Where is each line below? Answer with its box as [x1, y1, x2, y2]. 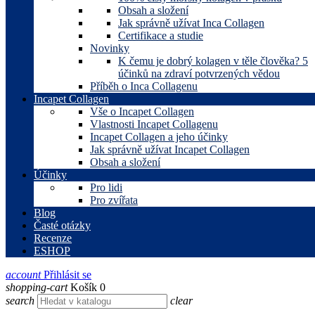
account [6, 269, 41, 281]
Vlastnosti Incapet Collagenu [90, 118, 218, 130]
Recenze [34, 232, 72, 244]
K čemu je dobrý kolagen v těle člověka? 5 [118, 55, 308, 67]
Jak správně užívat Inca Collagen [118, 17, 264, 29]
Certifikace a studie [118, 30, 203, 41]
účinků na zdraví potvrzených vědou [118, 67, 280, 79]
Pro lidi [90, 181, 122, 193]
